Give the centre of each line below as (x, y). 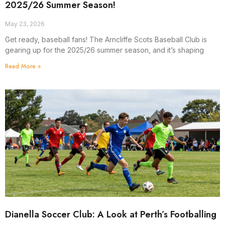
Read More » (23, 66)
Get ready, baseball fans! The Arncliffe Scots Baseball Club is (106, 39)
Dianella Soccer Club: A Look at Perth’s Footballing (111, 214)
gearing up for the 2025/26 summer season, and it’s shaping (104, 50)
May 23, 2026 (25, 24)
